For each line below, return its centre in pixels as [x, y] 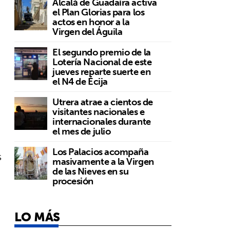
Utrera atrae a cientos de [103, 102]
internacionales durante [102, 121]
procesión [73, 181]
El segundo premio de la [102, 52]
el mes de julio [82, 131]
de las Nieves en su [91, 171]
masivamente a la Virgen [103, 161]
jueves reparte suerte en [102, 71]
